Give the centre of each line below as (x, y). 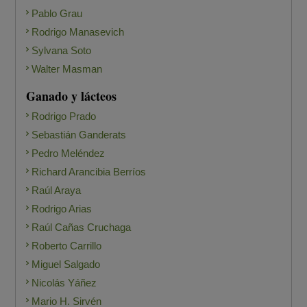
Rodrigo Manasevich (78, 32)
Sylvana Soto (62, 51)
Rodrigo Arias (62, 209)
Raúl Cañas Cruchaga (82, 228)
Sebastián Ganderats (79, 135)
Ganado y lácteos (72, 96)
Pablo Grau (57, 14)
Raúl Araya (57, 191)
